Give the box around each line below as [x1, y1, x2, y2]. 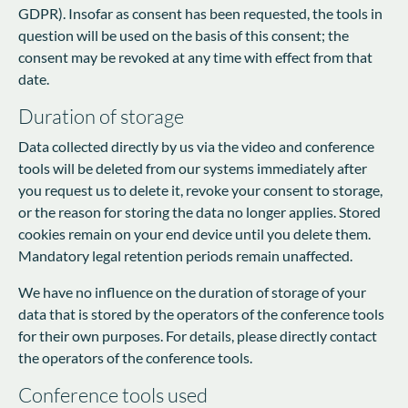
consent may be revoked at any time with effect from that [18, 47, 372, 66]
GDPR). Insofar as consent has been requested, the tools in [18, 4, 382, 22]
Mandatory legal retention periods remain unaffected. [18, 246, 352, 264]
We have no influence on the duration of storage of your [18, 282, 366, 301]
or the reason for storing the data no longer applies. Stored [18, 202, 381, 220]
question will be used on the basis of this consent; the [18, 25, 349, 44]
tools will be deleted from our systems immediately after [18, 158, 367, 177]
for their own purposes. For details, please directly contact [18, 326, 377, 344]
